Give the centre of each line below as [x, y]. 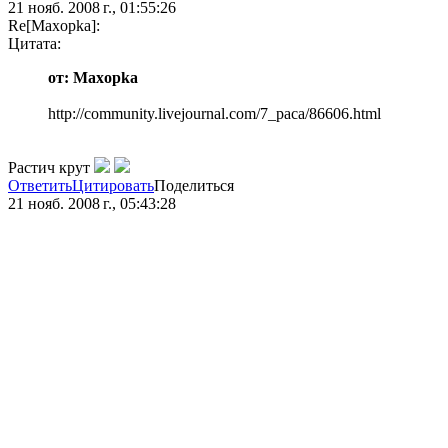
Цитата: [34, 44]
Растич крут [51, 168]
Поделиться [194, 186]
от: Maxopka [93, 78]
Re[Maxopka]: [54, 26]
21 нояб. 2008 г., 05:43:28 [92, 204]
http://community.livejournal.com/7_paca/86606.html [214, 114]
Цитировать [113, 186]
